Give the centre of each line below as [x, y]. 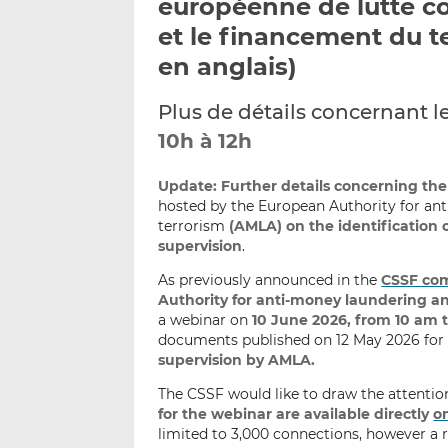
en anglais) [228, 66]
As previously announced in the [270, 280]
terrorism [194, 226]
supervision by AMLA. [237, 360]
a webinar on [205, 320]
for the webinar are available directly [294, 414]
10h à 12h [205, 141]
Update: [188, 186]
